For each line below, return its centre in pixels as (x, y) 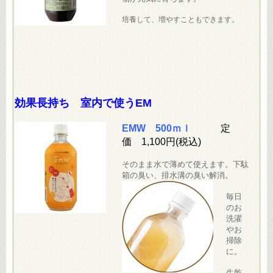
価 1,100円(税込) (162, 141)
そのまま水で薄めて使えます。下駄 (186, 164)
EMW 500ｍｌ (172, 128)
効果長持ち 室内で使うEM (83, 103)
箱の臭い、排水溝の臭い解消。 (178, 175)
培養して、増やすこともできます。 (181, 20)
